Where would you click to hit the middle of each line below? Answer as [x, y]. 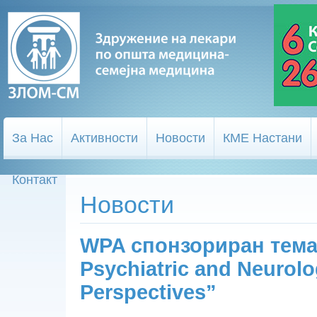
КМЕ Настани [263, 138]
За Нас [33, 138]
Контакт [35, 180]
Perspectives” [148, 293]
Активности [104, 138]
